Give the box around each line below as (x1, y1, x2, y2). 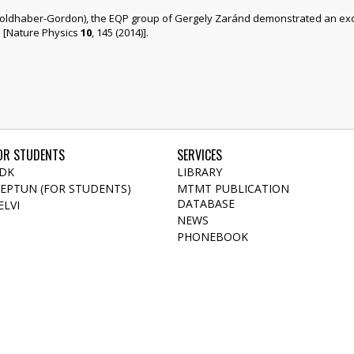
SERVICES (177, 145, 222, 164)
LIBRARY (177, 164, 222, 179)
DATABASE (177, 195, 235, 211)
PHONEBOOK (177, 228, 248, 244)
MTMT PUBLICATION (177, 180, 289, 196)
